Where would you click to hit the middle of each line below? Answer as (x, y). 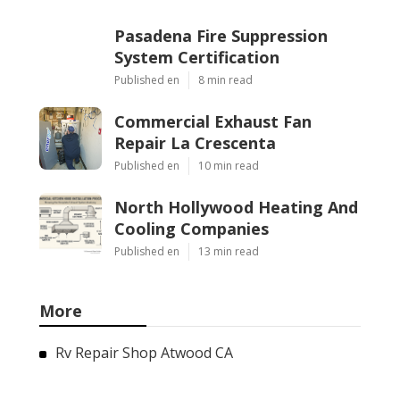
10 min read (229, 166)
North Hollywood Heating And (236, 208)
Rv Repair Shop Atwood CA (144, 353)
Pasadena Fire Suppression (221, 36)
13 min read (229, 252)
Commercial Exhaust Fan (213, 122)
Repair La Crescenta (195, 143)
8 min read (225, 80)
